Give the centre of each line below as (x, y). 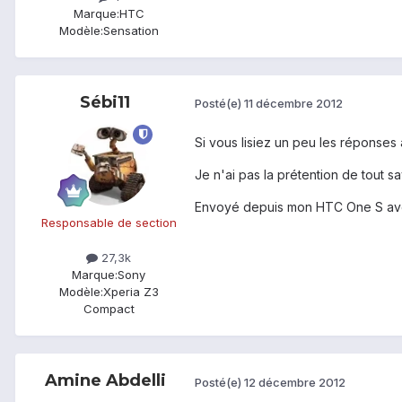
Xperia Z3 (131, 291)
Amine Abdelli (105, 380)
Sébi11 (105, 102)
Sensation (131, 30)
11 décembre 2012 (293, 104)
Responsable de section (109, 222)
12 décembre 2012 (295, 382)
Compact (109, 308)
